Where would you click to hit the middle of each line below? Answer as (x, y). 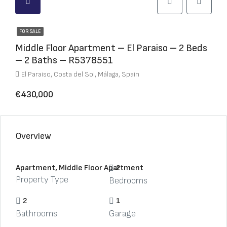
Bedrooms (128, 181)
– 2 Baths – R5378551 (64, 60)
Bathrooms (36, 214)
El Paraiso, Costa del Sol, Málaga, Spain (80, 74)
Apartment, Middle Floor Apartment (80, 168)
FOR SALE (30, 31)
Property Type (42, 180)
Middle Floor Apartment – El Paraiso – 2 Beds (111, 48)
